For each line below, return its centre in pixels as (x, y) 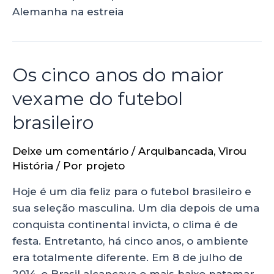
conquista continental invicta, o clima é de (125, 224)
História (33, 165)
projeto (105, 165)
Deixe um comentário (70, 151)
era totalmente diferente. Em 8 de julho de (128, 257)
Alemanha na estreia (68, 11)
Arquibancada (176, 151)
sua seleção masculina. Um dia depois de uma (136, 208)
